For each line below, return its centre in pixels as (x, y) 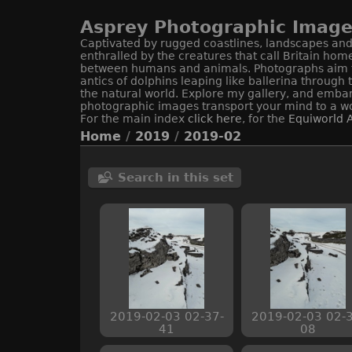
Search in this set (176, 177)
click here (215, 118)
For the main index (134, 118)
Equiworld (317, 118)
